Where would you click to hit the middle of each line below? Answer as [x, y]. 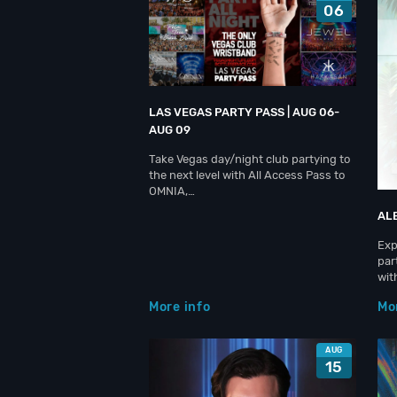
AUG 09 [170, 130]
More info [180, 307]
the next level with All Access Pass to [247, 175]
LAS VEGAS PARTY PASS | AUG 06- [244, 112]
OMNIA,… [172, 191]
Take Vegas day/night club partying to [249, 159]
